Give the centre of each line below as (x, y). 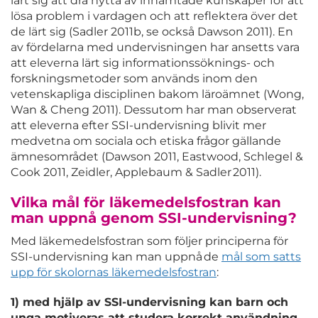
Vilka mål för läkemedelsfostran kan (146, 203)
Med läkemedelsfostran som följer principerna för (149, 241)
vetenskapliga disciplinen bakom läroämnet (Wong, (157, 94)
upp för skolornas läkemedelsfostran (114, 273)
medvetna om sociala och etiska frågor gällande (146, 141)
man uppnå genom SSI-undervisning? (154, 218)
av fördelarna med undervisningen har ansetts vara (155, 48)
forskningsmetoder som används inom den (134, 79)
